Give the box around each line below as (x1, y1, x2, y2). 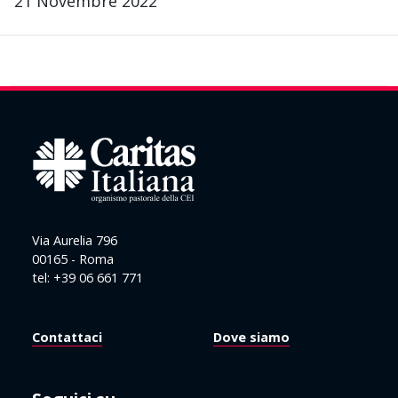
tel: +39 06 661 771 (32, 269, 143, 286)
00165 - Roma (32, 251, 114, 267)
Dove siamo (213, 329, 290, 346)
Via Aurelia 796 (32, 232, 117, 249)
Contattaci (32, 329, 102, 346)
